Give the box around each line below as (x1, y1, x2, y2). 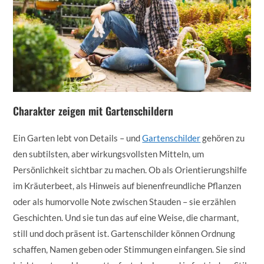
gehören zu (200, 132, 245, 143)
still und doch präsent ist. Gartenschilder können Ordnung (13, 227, 236, 239)
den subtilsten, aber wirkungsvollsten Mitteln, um (13, 148, 204, 159)
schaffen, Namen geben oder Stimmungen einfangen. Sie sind (13, 243, 246, 255)
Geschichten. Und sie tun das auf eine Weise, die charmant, (13, 212, 239, 223)
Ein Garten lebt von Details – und (13, 132, 143, 143)
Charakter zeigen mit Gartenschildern (13, 103, 174, 118)
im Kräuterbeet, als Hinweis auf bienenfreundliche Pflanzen (13, 180, 242, 191)
